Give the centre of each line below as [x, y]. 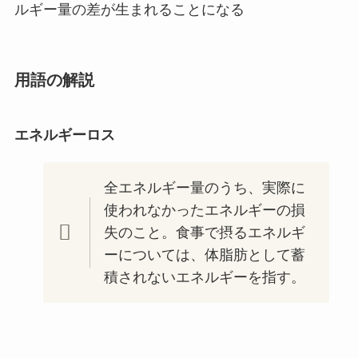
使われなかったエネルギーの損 [204, 211]
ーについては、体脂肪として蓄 [204, 255]
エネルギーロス [64, 135]
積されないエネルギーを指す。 [204, 278]
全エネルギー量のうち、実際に [204, 188]
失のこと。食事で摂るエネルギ [204, 233]
